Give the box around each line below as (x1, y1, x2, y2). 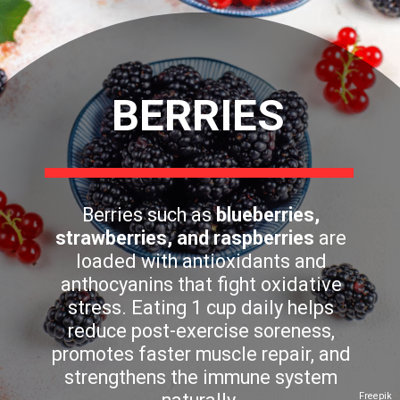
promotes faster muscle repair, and (51, 342, 351, 365)
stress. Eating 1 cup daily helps (68, 296, 335, 319)
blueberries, (216, 203, 321, 226)
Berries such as (82, 203, 217, 226)
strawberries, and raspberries (55, 226, 315, 249)
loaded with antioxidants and (75, 249, 327, 272)
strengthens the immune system (64, 365, 338, 388)
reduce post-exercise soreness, (67, 319, 335, 342)
